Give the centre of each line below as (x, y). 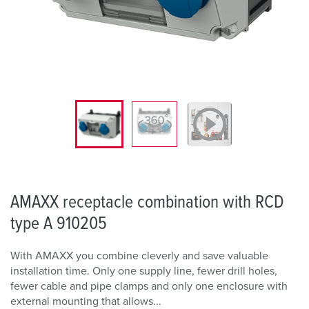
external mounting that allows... (86, 301)
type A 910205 (59, 223)
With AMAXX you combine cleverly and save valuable (139, 256)
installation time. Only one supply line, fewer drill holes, (144, 271)
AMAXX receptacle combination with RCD (147, 202)
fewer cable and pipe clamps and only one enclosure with (149, 286)
